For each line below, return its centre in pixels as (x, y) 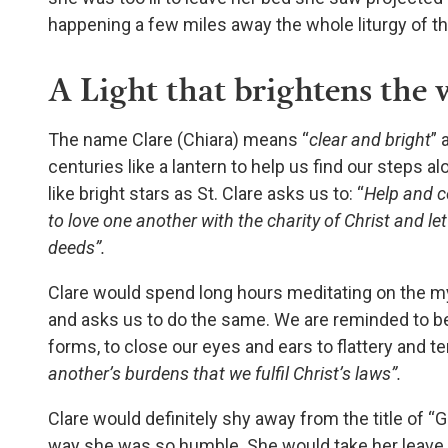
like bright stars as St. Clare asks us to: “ (206, 194)
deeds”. (77, 248)
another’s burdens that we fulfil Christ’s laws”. (225, 374)
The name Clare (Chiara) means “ (178, 140)
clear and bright (370, 140)
